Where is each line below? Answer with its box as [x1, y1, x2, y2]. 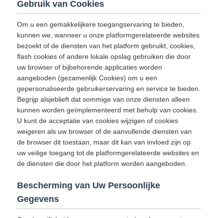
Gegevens [17, 194, 59, 204]
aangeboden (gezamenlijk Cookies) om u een [17, 74, 157, 82]
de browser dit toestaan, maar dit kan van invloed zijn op [17, 138, 191, 146]
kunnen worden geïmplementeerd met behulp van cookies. [17, 106, 198, 114]
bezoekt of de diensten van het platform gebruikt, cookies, [17, 42, 195, 50]
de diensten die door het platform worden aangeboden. [17, 160, 187, 167]
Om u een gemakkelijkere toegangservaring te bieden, [17, 20, 184, 28]
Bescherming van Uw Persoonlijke [17, 181, 160, 190]
